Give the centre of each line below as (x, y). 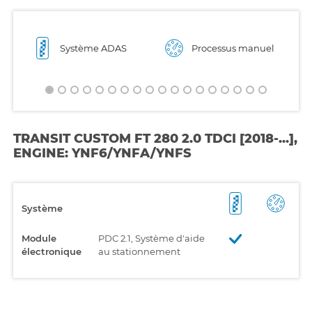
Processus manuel (233, 48)
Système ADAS (93, 48)
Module (39, 238)
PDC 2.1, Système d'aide (151, 238)
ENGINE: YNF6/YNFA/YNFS (102, 153)
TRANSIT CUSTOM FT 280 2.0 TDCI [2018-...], (155, 138)
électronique (52, 251)
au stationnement (139, 251)
